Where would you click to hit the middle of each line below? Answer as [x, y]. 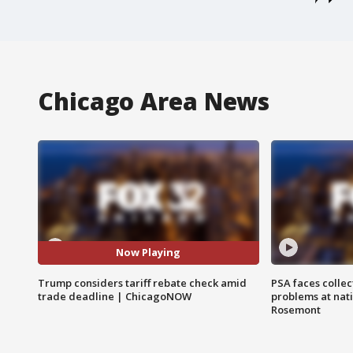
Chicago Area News [154, 101]
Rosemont [295, 309]
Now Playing [149, 253]
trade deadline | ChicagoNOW [115, 296]
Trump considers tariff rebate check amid [142, 282]
